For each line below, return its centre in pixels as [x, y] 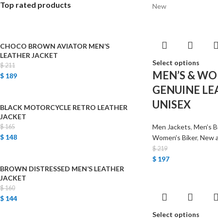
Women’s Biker [174, 137]
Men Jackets [171, 127]
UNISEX [171, 104]
